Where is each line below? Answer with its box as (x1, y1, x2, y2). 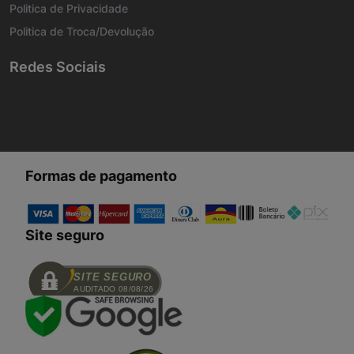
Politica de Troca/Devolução (9, 24, 154, 39)
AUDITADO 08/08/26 (73, 284, 154, 293)
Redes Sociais (9, 58, 106, 76)
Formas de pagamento (25, 168, 177, 185)
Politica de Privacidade (9, 2, 128, 16)
